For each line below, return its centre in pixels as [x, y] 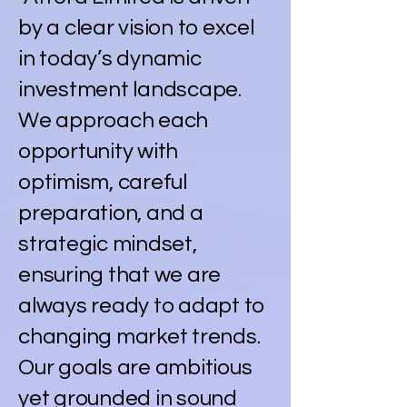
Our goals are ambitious [135, 367]
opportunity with [99, 151]
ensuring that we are [120, 274]
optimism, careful [103, 182]
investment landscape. [130, 89]
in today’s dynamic [110, 58]
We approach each [114, 120]
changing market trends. [139, 336]
